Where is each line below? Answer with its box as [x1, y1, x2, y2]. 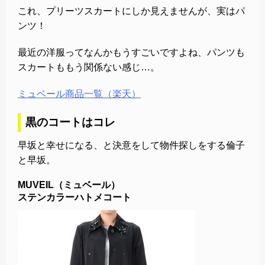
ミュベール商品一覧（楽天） [18, 88, 141, 99]
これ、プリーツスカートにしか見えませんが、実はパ [18, 5, 245, 16]
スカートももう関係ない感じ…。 [18, 62, 160, 72]
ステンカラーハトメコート [18, 192, 131, 202]
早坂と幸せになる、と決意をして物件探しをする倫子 [18, 140, 245, 150]
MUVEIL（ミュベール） [18, 179, 120, 190]
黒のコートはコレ [25, 115, 115, 128]
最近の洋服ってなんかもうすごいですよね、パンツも [18, 47, 245, 57]
